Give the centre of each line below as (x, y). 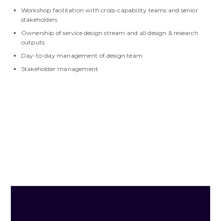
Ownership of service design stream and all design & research (110, 33)
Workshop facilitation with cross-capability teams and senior (110, 10)
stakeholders (39, 19)
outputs (33, 42)
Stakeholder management (60, 69)
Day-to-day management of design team (82, 55)
